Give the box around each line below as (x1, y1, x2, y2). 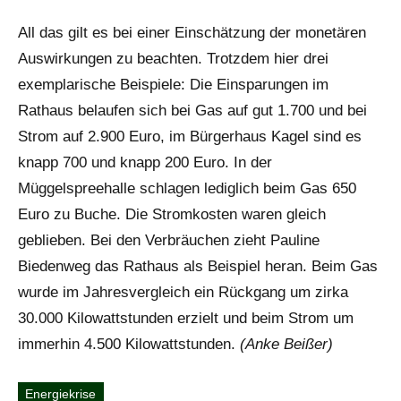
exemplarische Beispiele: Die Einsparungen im (18, 76, 328, 94)
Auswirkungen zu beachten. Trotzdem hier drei (18, 50, 328, 68)
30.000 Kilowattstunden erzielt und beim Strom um (18, 310, 354, 328)
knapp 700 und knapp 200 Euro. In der (18, 154, 272, 172)
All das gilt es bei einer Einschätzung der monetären (18, 24, 366, 42)
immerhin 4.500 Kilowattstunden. (18, 336, 240, 354)
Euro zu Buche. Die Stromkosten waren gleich (18, 206, 326, 224)
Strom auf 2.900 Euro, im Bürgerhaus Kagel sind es (18, 128, 362, 146)
